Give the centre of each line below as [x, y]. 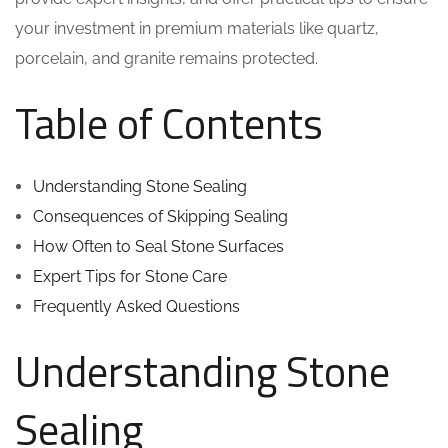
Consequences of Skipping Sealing [160, 216]
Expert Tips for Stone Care [130, 276]
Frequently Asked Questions [136, 306]
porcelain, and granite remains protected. [166, 58]
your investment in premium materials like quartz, [197, 28]
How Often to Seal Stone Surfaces [158, 246]
